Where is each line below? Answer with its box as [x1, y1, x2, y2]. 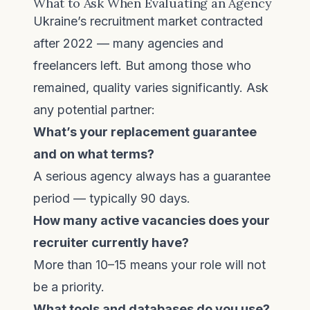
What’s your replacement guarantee [33, 125, 257, 139]
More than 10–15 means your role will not [33, 257, 266, 272]
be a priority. [33, 280, 104, 294]
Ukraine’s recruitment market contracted [33, 14, 263, 28]
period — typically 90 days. [33, 191, 190, 206]
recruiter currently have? [33, 235, 189, 250]
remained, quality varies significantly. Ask [33, 80, 268, 95]
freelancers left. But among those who [33, 58, 251, 73]
